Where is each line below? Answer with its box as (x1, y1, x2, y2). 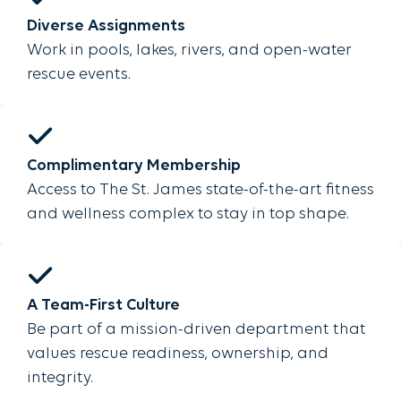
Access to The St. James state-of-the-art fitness (27, 181, 374, 199)
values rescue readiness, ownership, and (27, 345, 328, 363)
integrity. (27, 369, 93, 387)
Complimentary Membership (27, 157, 241, 175)
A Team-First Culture (27, 296, 180, 314)
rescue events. (27, 65, 131, 83)
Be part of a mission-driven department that (27, 320, 366, 338)
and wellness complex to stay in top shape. (27, 205, 349, 223)
